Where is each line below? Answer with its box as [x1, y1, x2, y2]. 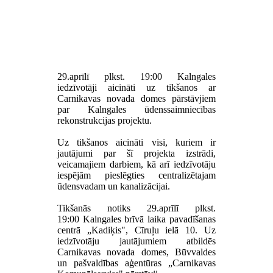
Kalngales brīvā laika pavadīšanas [79, 213, 216, 224]
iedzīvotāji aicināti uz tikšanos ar [57, 82, 216, 93]
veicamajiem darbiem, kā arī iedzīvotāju [57, 158, 216, 169]
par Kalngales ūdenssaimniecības [57, 104, 216, 115]
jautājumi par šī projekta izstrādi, [57, 147, 216, 158]
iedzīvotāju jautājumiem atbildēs [57, 235, 216, 246]
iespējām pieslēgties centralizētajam [57, 169, 216, 180]
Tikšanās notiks [57, 202, 147, 213]
